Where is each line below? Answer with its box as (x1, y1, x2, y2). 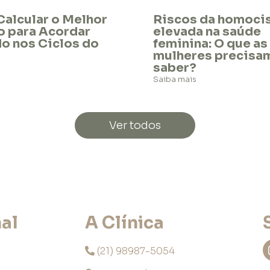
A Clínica (84, 212, 164, 233)
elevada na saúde (153, 24, 261, 39)
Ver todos (109, 118, 161, 132)
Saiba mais (153, 74, 196, 84)
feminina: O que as (153, 36, 268, 51)
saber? (153, 60, 196, 75)
